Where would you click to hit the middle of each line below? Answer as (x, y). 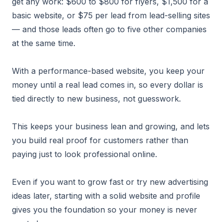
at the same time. (44, 43)
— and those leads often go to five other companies (109, 29)
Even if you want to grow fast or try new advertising (110, 182)
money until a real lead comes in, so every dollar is (108, 85)
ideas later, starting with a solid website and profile (106, 196)
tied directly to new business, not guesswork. (96, 99)
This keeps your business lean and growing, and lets (111, 126)
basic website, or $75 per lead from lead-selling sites (111, 15)
